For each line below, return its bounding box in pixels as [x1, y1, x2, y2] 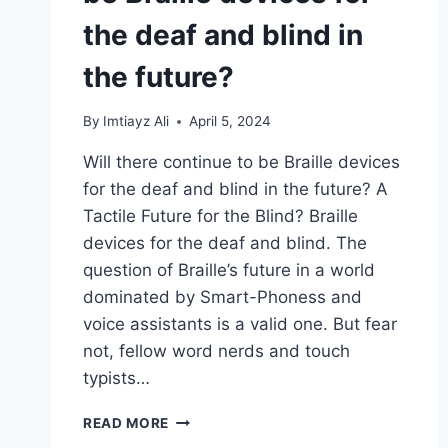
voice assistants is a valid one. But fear [83, 314, 397, 335]
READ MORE [83, 415, 170, 432]
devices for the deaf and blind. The [83, 233, 367, 254]
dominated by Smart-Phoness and [83, 287, 362, 308]
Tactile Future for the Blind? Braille [83, 206, 358, 227]
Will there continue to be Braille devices [83, 152, 400, 173]
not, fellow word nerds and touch [83, 341, 350, 362]
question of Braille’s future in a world [83, 260, 375, 281]
